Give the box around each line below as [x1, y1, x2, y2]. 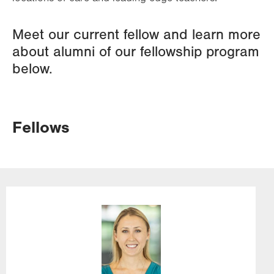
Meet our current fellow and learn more [12, 26, 261, 43]
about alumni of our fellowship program [12, 43, 259, 60]
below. [12, 61, 53, 77]
